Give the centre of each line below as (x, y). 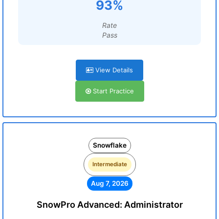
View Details (113, 70)
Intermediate (109, 164)
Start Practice (112, 91)
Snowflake (109, 145)
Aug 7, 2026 (109, 183)
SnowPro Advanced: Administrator (109, 205)
